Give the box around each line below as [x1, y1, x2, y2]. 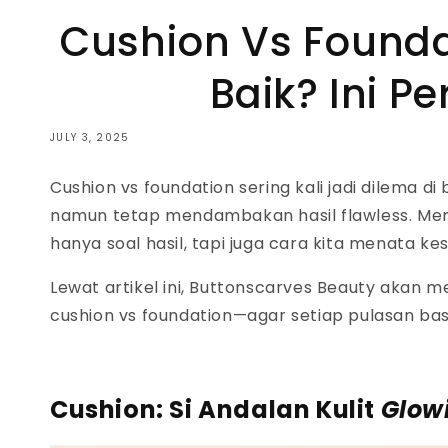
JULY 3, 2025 [50, 130, 130, 146]
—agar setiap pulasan [232, 304, 420, 328]
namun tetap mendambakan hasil [50, 204, 342, 228]
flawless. [341, 204, 418, 228]
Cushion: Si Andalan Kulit [50, 393, 381, 427]
